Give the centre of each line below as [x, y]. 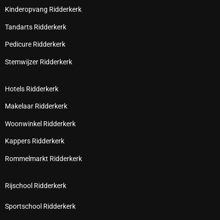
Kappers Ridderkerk [35, 141]
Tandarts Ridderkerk [36, 27]
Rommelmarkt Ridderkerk [43, 158]
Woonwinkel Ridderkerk [40, 124]
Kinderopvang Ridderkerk [43, 10]
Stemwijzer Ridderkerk [39, 62]
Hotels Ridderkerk [32, 89]
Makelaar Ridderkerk [36, 106]
